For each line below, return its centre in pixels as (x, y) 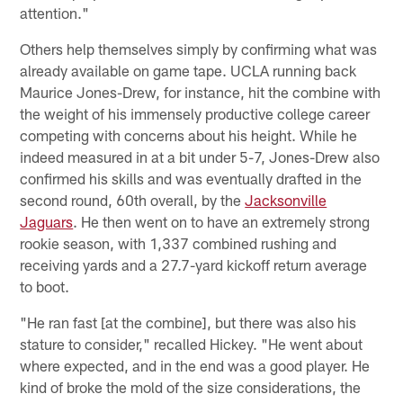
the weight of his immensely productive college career (195, 113)
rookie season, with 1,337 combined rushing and (179, 242)
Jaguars (47, 221)
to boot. (45, 286)
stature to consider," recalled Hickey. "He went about (192, 343)
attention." (55, 12)
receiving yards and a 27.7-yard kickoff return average (194, 264)
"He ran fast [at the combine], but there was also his (188, 322)
